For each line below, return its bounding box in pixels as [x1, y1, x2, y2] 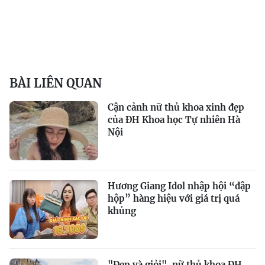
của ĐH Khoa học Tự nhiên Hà [108, 114, 240, 125]
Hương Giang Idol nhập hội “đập [108, 180, 251, 192]
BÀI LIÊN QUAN [9, 76, 102, 91]
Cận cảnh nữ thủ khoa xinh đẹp [108, 102, 244, 113]
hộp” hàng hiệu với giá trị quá [108, 193, 240, 204]
